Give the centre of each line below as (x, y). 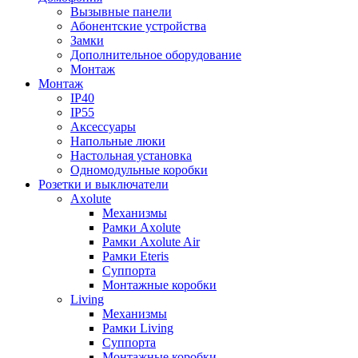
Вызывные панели (121, 11)
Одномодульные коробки (139, 169)
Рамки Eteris (135, 256)
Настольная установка (131, 155)
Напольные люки (118, 141)
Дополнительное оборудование (156, 54)
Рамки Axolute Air (151, 241)
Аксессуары (103, 126)
